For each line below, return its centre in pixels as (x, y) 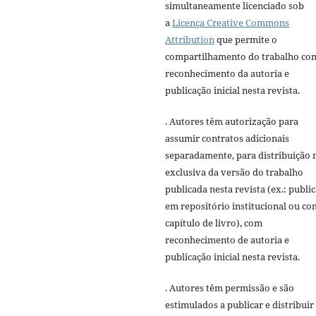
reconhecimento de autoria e (227, 239)
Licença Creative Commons (231, 22)
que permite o (246, 39)
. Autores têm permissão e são (230, 287)
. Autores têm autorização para (232, 121)
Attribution (190, 39)
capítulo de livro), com (214, 223)
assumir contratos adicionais (227, 138)
